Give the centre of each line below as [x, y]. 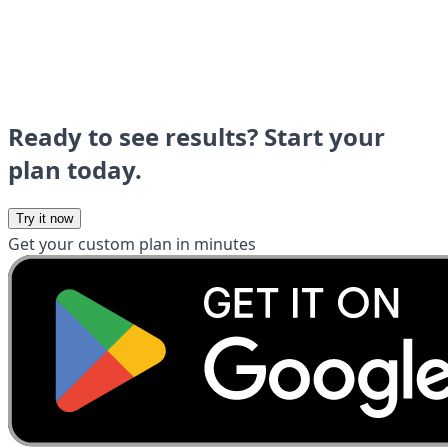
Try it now [44, 218]
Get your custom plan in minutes [132, 243]
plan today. [75, 169]
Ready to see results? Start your [196, 136]
